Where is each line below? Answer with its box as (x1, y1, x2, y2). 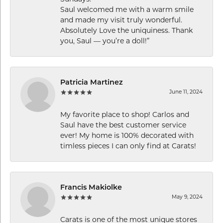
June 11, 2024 (169, 88, 203, 95)
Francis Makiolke (60, 184, 122, 192)
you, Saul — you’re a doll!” (60, 36, 149, 45)
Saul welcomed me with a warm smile (60, 4, 194, 14)
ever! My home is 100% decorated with (60, 130, 194, 140)
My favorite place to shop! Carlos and (60, 110, 189, 119)
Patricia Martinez (60, 79, 123, 87)
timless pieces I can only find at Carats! (60, 141, 196, 150)
